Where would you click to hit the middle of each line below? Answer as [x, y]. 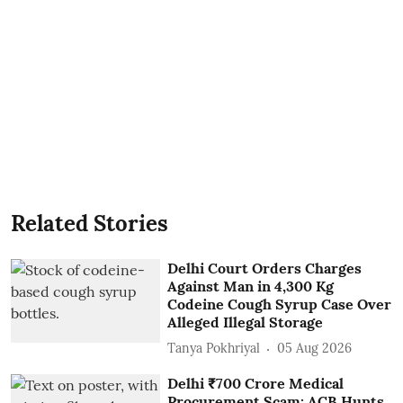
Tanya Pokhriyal [214, 348]
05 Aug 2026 [315, 348]
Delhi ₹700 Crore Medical [256, 383]
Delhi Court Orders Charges [265, 268]
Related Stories [90, 223]
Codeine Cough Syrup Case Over [280, 304]
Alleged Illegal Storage [246, 322]
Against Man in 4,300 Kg [251, 286]
